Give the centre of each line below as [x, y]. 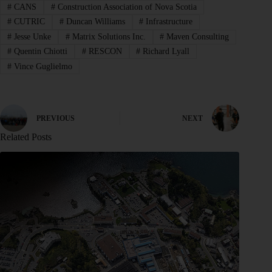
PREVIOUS [56, 119]
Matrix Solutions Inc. [107, 36]
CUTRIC [28, 22]
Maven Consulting [197, 36]
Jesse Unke [31, 36]
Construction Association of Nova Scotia [126, 7]
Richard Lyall [165, 52]
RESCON [104, 52]
